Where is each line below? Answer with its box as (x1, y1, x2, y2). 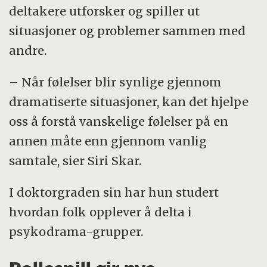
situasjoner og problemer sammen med (9, 23, 246, 38)
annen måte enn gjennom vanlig (9, 133, 207, 148)
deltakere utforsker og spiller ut (9, 3, 200, 18)
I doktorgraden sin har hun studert (9, 184, 219, 200)
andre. (9, 42, 47, 58)
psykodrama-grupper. (9, 223, 144, 239)
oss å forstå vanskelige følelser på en (9, 113, 229, 129)
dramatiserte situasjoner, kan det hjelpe (9, 94, 249, 109)
